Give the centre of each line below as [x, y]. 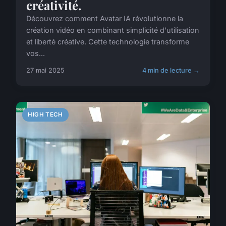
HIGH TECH [45, 115]
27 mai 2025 [45, 71]
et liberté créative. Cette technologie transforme [108, 42]
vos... [36, 53]
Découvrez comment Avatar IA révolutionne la [105, 19]
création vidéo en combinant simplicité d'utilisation [113, 30]
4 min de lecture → [171, 71]
